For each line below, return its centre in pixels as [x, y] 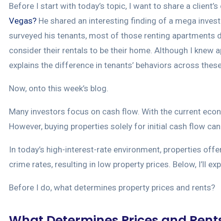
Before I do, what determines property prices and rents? [112, 188]
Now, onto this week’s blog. [59, 89]
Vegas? [23, 21]
